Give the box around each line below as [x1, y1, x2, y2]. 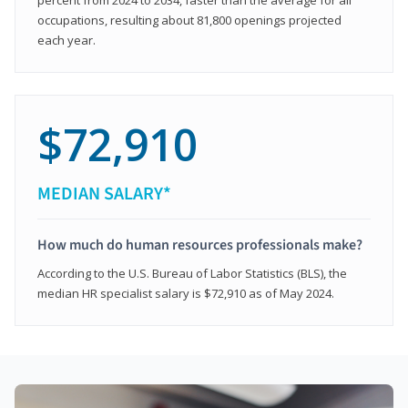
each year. [37, 31, 96, 48]
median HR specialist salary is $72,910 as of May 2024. [37, 284, 334, 301]
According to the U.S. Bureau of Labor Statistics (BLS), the [37, 264, 347, 281]
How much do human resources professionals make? [37, 234, 362, 255]
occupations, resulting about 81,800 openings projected [37, 11, 342, 28]
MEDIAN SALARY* [37, 180, 171, 207]
